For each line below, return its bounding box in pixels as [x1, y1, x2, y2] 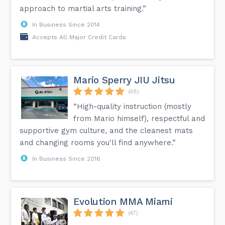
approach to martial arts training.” [20, 4, 147, 13]
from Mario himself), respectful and [73, 114, 205, 123]
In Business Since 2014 [32, 21, 100, 28]
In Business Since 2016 [32, 155, 101, 162]
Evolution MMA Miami [73, 195, 173, 207]
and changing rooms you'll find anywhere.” [20, 138, 176, 147]
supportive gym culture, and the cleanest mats [20, 126, 193, 135]
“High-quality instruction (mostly [73, 101, 192, 111]
